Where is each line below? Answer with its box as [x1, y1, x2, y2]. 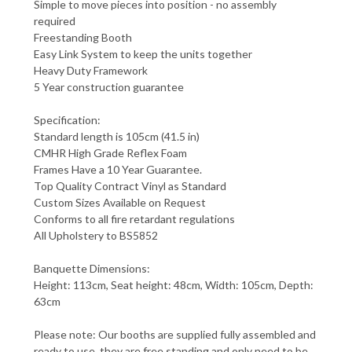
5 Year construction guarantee [34, 79, 184, 93]
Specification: [34, 112, 101, 126]
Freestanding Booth [34, 30, 132, 44]
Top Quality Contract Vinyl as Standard [34, 178, 226, 192]
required [34, 13, 75, 27]
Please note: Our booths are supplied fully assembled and [34, 327, 316, 341]
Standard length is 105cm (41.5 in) [34, 129, 200, 143]
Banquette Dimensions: [34, 261, 150, 275]
